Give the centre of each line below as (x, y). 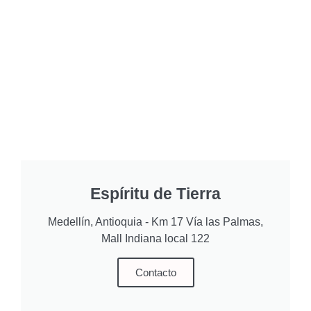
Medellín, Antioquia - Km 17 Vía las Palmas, (155, 222)
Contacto (155, 272)
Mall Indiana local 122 (155, 238)
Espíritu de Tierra (155, 194)
